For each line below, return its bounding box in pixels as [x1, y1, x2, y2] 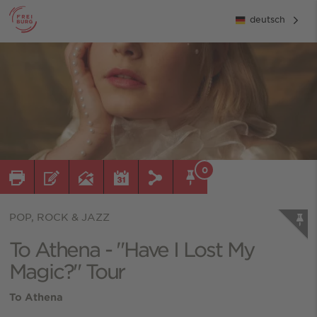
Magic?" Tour [8, 259, 125, 282]
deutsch [250, 13, 285, 25]
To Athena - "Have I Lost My [8, 237, 255, 260]
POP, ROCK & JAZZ [8, 209, 110, 223]
